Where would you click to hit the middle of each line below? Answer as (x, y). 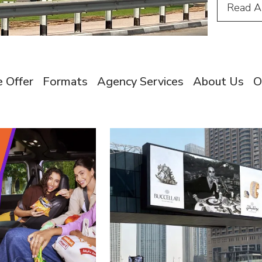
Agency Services (140, 82)
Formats (65, 82)
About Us (218, 82)
